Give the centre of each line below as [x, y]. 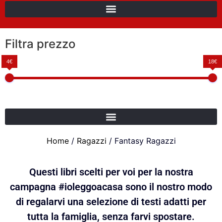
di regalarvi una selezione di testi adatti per [111, 202]
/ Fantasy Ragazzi [141, 141]
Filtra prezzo [40, 44]
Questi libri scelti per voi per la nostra [111, 172]
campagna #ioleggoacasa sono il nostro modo [111, 187]
